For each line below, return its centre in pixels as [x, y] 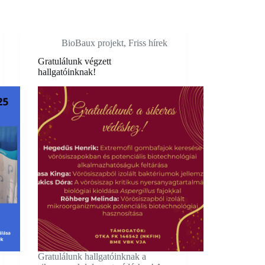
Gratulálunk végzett [74, 61]
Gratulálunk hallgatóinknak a [92, 257]
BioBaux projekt [92, 43]
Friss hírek [148, 43]
